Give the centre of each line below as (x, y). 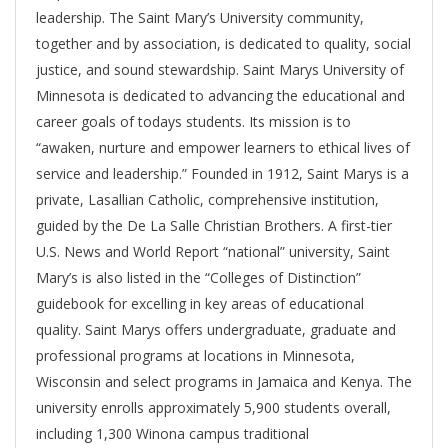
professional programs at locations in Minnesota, (195, 356)
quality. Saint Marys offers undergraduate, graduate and (216, 330)
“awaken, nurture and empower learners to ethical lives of (223, 148)
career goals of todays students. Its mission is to (193, 122)
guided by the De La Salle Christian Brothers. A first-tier (214, 226)
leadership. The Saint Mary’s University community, (200, 18)
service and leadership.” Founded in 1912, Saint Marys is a (222, 174)
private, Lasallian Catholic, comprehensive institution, (207, 200)
